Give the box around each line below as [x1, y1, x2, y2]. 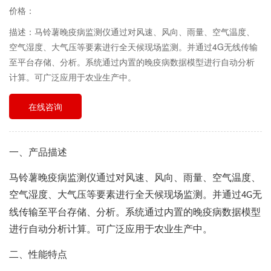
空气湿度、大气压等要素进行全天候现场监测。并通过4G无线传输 [9, 41, 258, 53]
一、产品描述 [9, 147, 67, 157]
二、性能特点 [9, 249, 67, 260]
